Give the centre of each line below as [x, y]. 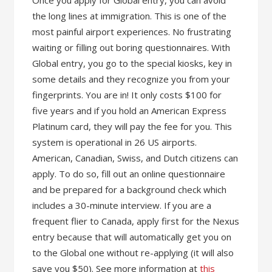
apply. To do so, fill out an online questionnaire [129, 174]
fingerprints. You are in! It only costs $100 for [127, 95]
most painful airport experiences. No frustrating [132, 32]
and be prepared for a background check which [130, 189]
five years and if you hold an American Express [130, 110]
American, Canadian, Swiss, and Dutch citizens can [135, 158]
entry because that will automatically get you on [132, 237]
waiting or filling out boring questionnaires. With [131, 47]
